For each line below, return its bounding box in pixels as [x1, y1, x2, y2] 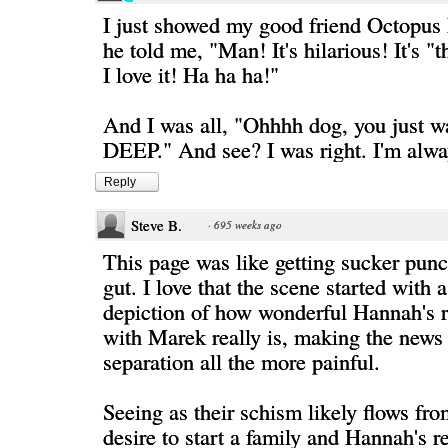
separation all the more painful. [103, 346, 380, 376]
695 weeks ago [214, 217, 282, 232]
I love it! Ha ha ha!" [103, 59, 279, 89]
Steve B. [131, 215, 182, 235]
